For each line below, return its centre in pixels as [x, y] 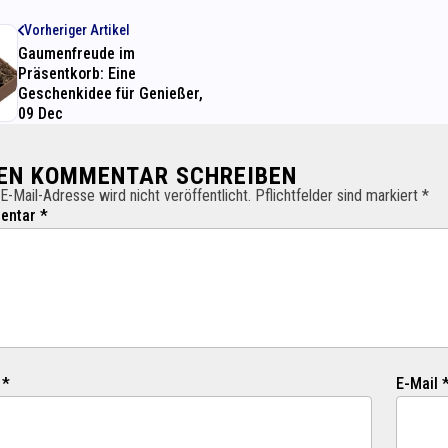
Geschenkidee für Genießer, [110, 94]
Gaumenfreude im [76, 54]
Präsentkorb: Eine [77, 74]
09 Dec [40, 114]
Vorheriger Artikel [77, 30]
